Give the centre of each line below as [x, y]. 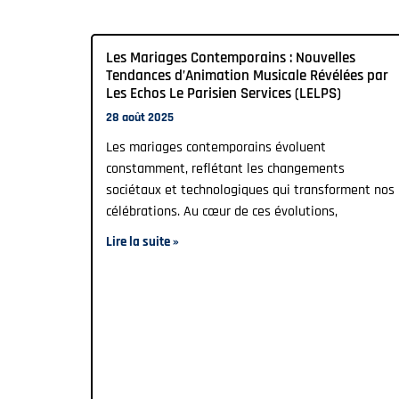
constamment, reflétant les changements [225, 169]
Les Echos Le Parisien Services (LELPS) [224, 94]
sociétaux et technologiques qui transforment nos [250, 191]
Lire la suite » [142, 242]
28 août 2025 [140, 118]
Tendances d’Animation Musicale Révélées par [247, 76]
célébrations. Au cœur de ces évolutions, [222, 212]
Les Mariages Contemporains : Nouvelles [231, 58]
